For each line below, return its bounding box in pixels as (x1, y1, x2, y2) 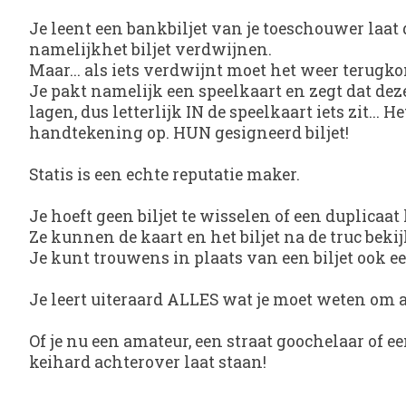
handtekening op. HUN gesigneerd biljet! (29, 122, 349, 144)
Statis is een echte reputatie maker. (29, 164, 300, 186)
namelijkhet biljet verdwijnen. (29, 39, 272, 61)
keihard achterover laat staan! (29, 352, 266, 373)
